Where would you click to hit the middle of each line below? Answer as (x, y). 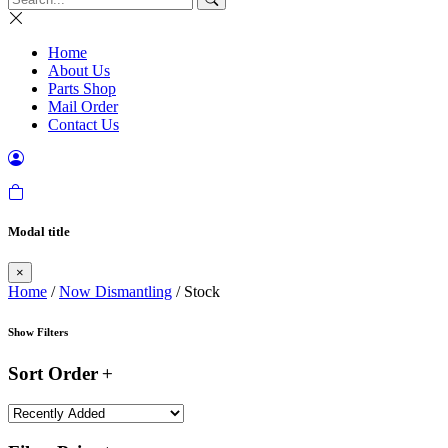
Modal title (39, 232)
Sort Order (53, 374)
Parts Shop (82, 88)
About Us (79, 70)
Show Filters (38, 332)
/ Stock (196, 292)
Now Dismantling (115, 292)
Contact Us (83, 124)
